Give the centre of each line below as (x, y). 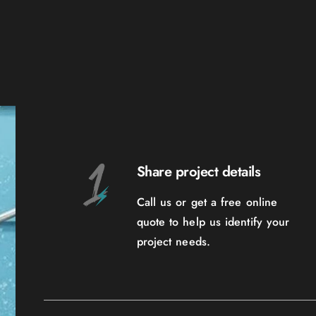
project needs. (173, 241)
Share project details (199, 171)
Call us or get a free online (207, 202)
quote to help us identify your (213, 221)
